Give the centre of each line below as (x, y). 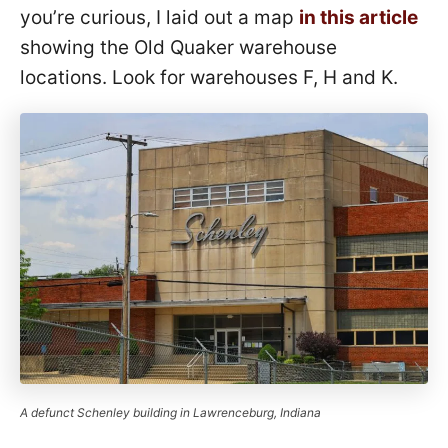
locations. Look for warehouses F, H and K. (209, 77)
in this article (358, 17)
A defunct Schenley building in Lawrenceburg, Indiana (170, 412)
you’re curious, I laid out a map (159, 17)
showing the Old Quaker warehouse (178, 47)
